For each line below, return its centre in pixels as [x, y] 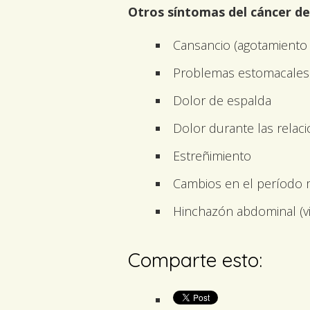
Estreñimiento [212, 155]
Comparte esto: [195, 259]
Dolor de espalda [222, 100]
